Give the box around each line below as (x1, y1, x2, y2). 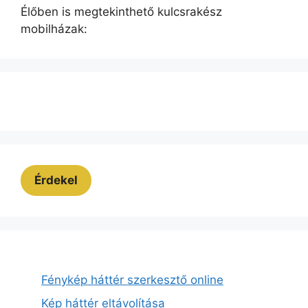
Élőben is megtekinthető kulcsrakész (21, 5, 222, 19)
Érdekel (34, 173, 78, 187)
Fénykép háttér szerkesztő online (41, 273, 223, 287)
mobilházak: (21, 22, 87, 36)
